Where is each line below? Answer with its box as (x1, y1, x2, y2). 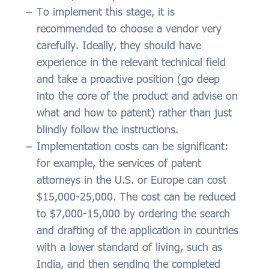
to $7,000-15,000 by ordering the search (37, 207, 230, 220)
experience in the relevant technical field (37, 55, 226, 69)
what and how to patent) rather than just (37, 106, 232, 119)
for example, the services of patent (37, 156, 201, 170)
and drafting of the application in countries (37, 223, 238, 237)
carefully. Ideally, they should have (37, 38, 201, 52)
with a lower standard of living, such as (37, 240, 222, 254)
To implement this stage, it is (37, 5, 175, 19)
